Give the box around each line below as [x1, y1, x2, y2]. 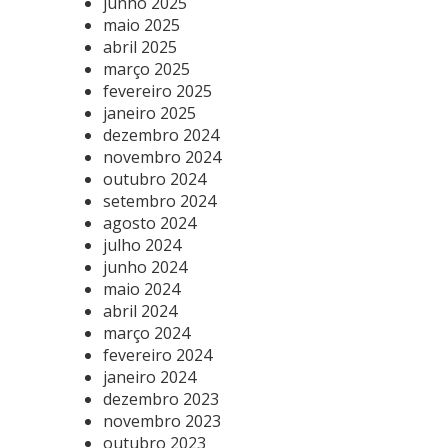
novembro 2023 [103, 409, 221, 432]
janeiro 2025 [103, 101, 196, 124]
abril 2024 [103, 299, 177, 322]
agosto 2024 [103, 211, 196, 234]
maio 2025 [103, 13, 180, 36]
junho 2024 [103, 255, 187, 278]
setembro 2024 [103, 189, 216, 212]
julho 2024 [103, 233, 181, 256]
